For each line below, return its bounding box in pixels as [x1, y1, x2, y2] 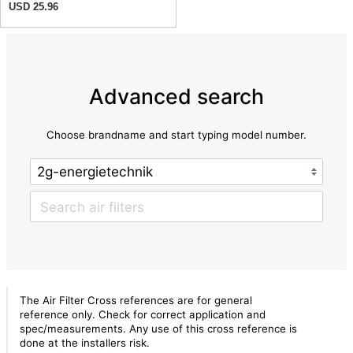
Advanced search [89, 83, 264, 109]
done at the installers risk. [19, 336, 150, 349]
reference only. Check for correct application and [19, 307, 266, 321]
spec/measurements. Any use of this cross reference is [19, 321, 297, 335]
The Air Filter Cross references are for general [19, 293, 252, 307]
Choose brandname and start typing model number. [46, 128, 307, 141]
